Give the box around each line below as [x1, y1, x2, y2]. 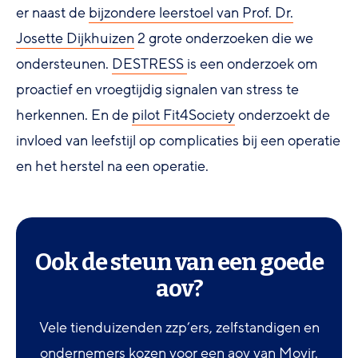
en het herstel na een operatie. [16, 156, 209, 176]
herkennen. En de [16, 105, 132, 125]
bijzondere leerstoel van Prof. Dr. [89, 2, 293, 22]
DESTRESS [112, 54, 187, 74]
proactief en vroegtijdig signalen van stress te [16, 79, 299, 99]
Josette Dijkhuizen [16, 28, 134, 48]
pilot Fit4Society [132, 105, 235, 125]
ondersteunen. [16, 54, 112, 74]
